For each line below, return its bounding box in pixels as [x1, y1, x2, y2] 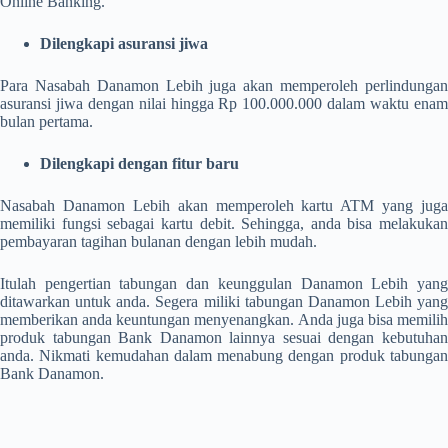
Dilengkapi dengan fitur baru [40, 155, 239, 173]
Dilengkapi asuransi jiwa [40, 35, 208, 53]
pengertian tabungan [44, 275, 178, 293]
